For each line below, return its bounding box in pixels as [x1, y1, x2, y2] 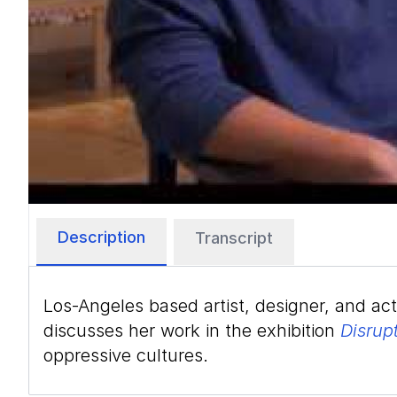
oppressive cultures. [43, 345, 208, 366]
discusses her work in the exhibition [43, 320, 340, 341]
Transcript [195, 229, 273, 247]
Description [58, 228, 145, 246]
